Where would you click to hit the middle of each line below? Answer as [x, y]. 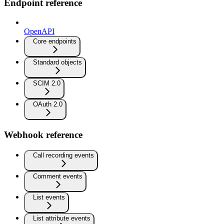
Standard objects [57, 62]
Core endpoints [55, 41]
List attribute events [62, 218]
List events [49, 197]
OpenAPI [39, 31]
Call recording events [63, 155]
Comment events [58, 176]
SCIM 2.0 [47, 83]
